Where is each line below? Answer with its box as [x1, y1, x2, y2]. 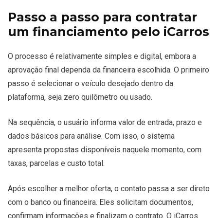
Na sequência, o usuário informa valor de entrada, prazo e [8, 118, 202, 127]
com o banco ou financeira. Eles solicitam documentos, [8, 198, 193, 207]
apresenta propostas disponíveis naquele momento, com [8, 145, 201, 155]
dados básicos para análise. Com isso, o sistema [8, 131, 175, 141]
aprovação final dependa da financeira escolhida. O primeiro [8, 65, 209, 75]
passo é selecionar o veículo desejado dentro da [8, 79, 173, 89]
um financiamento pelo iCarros [8, 24, 209, 39]
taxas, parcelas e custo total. [8, 159, 105, 168]
